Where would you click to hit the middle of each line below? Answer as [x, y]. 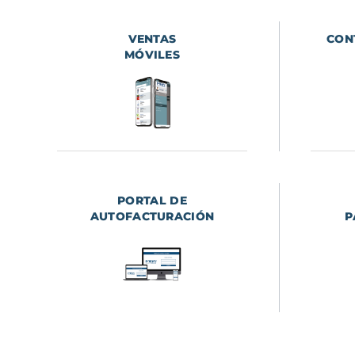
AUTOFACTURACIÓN [152, 217]
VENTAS [152, 39]
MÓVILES [152, 55]
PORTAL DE [152, 201]
